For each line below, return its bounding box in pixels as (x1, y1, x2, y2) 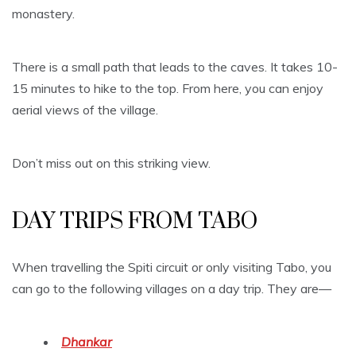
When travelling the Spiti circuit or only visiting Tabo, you (12, 258, 331, 275)
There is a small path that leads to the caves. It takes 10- (12, 58, 338, 75)
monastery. (12, 5, 75, 21)
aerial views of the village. (12, 101, 158, 118)
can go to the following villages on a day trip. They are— (12, 280, 331, 296)
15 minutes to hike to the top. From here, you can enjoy (12, 79, 323, 96)
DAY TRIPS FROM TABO (12, 207, 257, 235)
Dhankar (61, 333, 112, 350)
